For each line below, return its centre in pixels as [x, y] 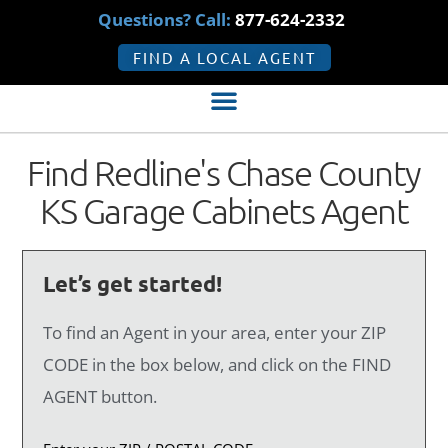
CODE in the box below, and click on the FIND [217, 365]
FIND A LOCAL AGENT [224, 57]
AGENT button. [100, 397]
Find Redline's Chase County [224, 173]
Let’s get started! [133, 284]
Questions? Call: [166, 19]
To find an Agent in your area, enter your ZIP [215, 333]
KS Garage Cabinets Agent [224, 211]
